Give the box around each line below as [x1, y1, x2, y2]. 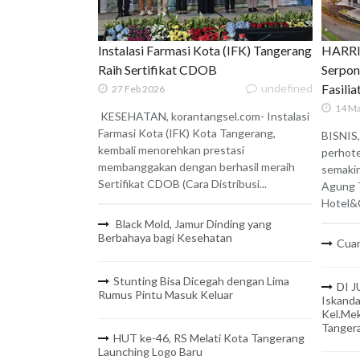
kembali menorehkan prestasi [98, 143, 244, 157]
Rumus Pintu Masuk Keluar [98, 288, 233, 302]
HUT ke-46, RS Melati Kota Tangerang [113, 331, 305, 346]
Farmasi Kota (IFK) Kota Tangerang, [98, 126, 276, 141]
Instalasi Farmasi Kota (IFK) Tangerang [98, 43, 312, 59]
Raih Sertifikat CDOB [98, 62, 217, 78]
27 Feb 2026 [112, 83, 165, 96]
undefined [260, 81, 313, 96]
